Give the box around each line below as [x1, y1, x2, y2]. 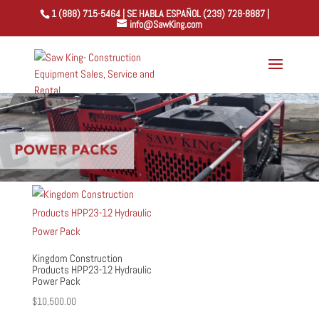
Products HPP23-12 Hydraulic [31, 262, 152, 276]
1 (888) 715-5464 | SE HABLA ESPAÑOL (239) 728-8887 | [51, 6, 270, 20]
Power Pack [31, 273, 80, 288]
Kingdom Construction [31, 251, 122, 265]
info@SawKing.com [129, 17, 202, 31]
